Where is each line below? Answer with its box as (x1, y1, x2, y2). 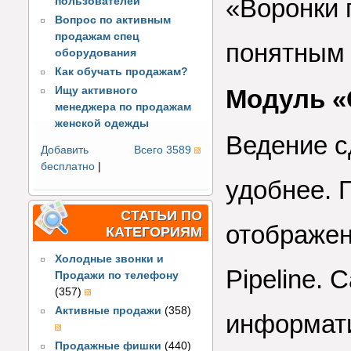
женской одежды (55, 117, 150, 129)
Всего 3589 (134, 143, 191, 156)
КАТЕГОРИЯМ (106, 223, 202, 240)
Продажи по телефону (55, 270, 179, 282)
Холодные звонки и (55, 253, 165, 266)
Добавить (41, 143, 89, 156)
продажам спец (55, 31, 140, 43)
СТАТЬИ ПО (121, 207, 202, 223)
